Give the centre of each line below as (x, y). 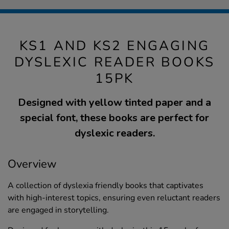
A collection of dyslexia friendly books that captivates (106, 185)
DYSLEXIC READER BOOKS (114, 62)
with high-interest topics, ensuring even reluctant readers (114, 198)
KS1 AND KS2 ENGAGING (114, 45)
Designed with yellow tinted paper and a (114, 102)
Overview (32, 164)
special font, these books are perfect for (114, 118)
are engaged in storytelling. (58, 210)
